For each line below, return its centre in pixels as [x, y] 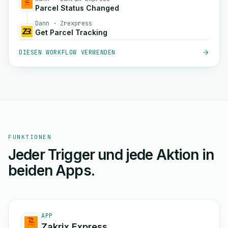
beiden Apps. [51, 170]
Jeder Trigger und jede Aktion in [111, 155]
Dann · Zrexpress [64, 23]
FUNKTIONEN [30, 137]
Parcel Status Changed [77, 8]
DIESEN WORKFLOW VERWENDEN [67, 52]
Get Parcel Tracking [71, 32]
